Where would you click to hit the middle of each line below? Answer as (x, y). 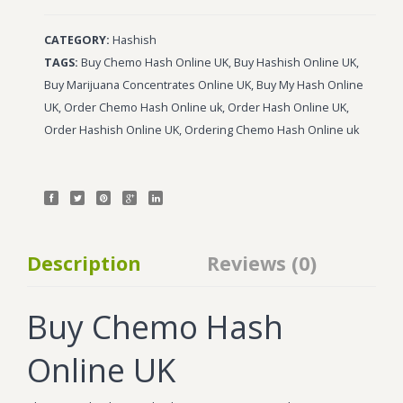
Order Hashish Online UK (112, 130)
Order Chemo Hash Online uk (143, 107)
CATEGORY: (77, 40)
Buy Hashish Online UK (296, 62)
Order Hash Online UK (287, 107)
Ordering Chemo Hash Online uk (272, 130)
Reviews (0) (262, 263)
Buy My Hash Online (310, 85)
